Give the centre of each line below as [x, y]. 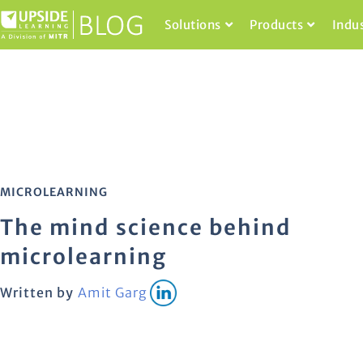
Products [277, 25]
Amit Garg [113, 293]
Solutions [193, 25]
